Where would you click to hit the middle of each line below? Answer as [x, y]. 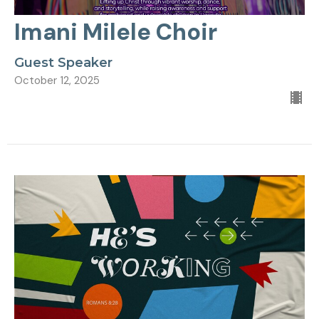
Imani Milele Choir [116, 32]
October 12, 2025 [57, 80]
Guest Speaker [63, 62]
